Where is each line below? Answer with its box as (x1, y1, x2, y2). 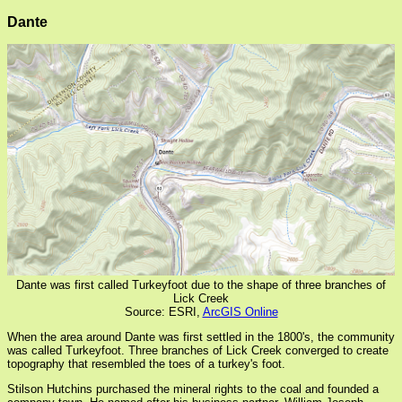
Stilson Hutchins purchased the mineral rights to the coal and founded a (7, 381, 379, 396)
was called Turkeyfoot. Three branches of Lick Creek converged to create (7, 343, 389, 357)
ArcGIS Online (202, 304, 278, 319)
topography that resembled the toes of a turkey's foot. (7, 356, 285, 371)
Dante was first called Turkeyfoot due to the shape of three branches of (16, 277, 386, 292)
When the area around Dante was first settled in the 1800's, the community (7, 329, 395, 344)
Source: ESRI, (124, 304, 203, 319)
